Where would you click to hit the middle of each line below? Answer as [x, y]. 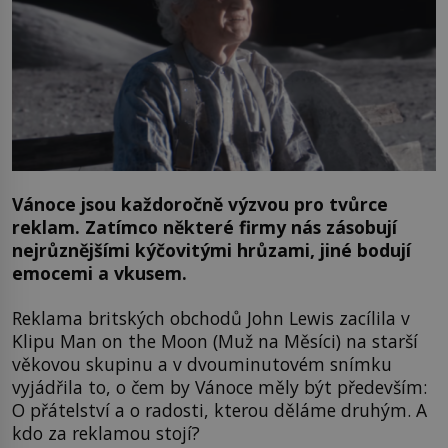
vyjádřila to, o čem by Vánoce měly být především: [219, 387]
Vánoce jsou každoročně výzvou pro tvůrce [200, 204]
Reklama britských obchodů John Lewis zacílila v [211, 318]
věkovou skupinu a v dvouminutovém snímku [202, 364]
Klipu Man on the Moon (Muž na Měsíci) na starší [215, 341]
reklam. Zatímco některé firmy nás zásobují [204, 227]
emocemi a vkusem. [99, 273]
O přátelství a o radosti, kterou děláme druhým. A [219, 410]
